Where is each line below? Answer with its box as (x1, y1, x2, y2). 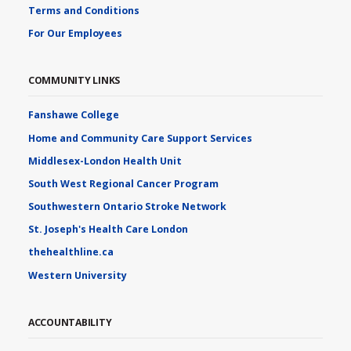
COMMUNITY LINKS (27, 73, 121, 87)
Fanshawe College (27, 108, 119, 122)
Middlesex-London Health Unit (27, 154, 182, 168)
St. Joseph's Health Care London (27, 223, 188, 237)
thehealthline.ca (27, 245, 114, 259)
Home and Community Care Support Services (27, 131, 252, 145)
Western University (27, 268, 127, 282)
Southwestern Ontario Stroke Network (27, 200, 226, 214)
